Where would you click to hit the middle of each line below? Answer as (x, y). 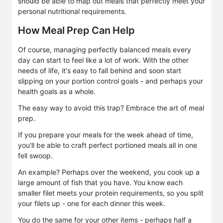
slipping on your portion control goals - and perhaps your (111, 81)
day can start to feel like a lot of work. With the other (103, 60)
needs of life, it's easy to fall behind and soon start (100, 70)
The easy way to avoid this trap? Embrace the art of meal (111, 108)
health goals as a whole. (57, 91)
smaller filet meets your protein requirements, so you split (111, 193)
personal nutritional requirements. (72, 11)
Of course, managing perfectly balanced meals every (105, 49)
